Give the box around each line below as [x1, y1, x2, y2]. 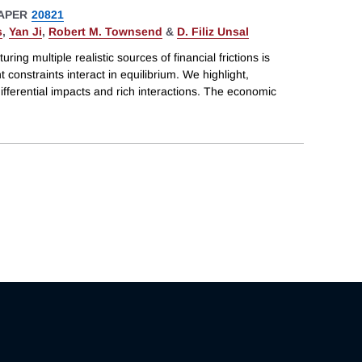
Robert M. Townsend [48, 25, 162, 39]
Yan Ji [9, 25, 42, 39]
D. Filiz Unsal [177, 25, 249, 39]
